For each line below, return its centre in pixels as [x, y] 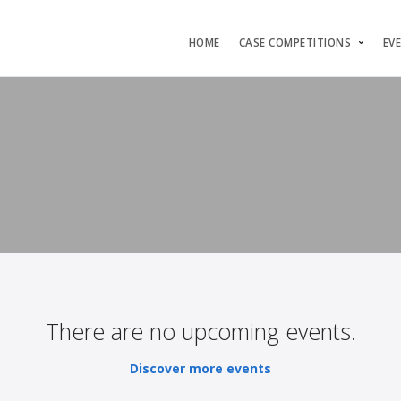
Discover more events [200, 368]
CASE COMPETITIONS [295, 43]
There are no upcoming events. [200, 331]
